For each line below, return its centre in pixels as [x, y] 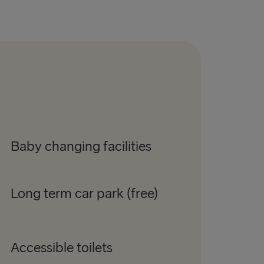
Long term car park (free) [84, 194]
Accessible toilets [61, 248]
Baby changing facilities [81, 147]
